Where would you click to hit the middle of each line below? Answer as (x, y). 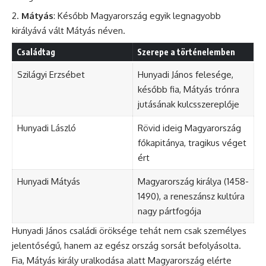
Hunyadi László (46, 128)
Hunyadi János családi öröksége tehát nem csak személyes (129, 230)
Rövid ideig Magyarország (189, 128)
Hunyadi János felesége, (185, 74)
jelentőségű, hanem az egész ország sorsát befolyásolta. (126, 245)
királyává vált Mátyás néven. (69, 31)
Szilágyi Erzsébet (51, 74)
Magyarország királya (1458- (193, 181)
